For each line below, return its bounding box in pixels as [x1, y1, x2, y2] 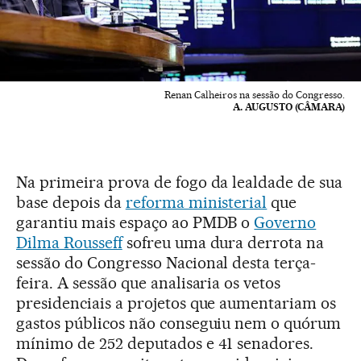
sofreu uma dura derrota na [122, 233, 325, 253]
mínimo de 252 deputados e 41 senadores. [16, 334, 314, 354]
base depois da [16, 193, 126, 213]
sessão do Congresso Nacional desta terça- [16, 253, 317, 273]
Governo [254, 213, 317, 233]
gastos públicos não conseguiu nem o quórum [16, 313, 342, 334]
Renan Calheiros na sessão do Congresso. [164, 89, 345, 102]
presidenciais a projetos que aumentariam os [16, 293, 337, 313]
